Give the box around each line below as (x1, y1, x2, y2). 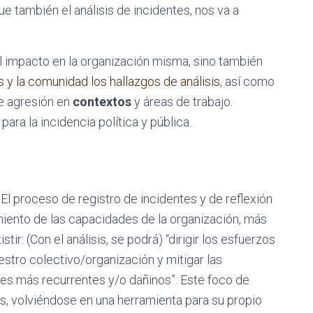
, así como (220, 74, 275, 89)
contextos (73, 94, 131, 109)
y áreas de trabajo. (131, 94, 233, 109)
